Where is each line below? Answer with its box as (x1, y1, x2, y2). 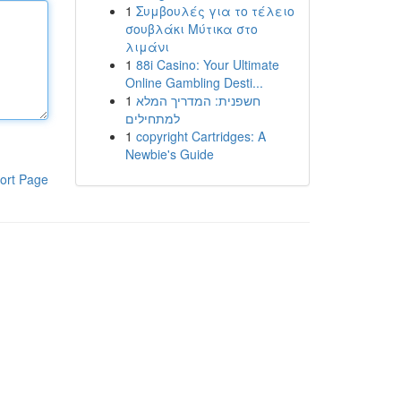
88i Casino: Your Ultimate (135, 55, 279, 73)
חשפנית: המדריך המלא (135, 91, 260, 109)
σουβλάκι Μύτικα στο (124, 20, 258, 38)
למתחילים (124, 109, 180, 127)
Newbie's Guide (124, 145, 214, 163)
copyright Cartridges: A (135, 127, 266, 145)
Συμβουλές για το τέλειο (135, 2, 294, 20)
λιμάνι (124, 38, 169, 55)
